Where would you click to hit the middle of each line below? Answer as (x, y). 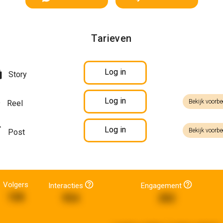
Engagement (163, 186)
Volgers (16, 185)
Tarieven (111, 38)
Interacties (66, 186)
